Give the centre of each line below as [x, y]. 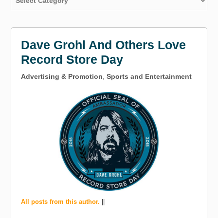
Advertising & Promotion [62, 76]
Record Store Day [72, 59]
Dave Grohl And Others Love [104, 45]
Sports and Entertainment [149, 76]
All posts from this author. [61, 201]
